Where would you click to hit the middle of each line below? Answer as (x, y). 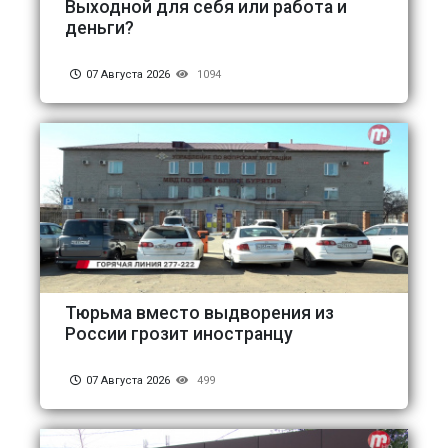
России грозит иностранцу (179, 333)
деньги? (99, 27)
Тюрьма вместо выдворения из (199, 312)
